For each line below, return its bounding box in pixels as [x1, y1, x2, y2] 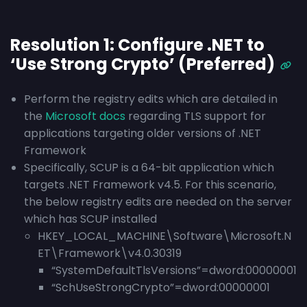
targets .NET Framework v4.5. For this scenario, [24, 177, 276, 193]
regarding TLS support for [125, 108, 266, 124]
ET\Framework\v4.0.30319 [38, 245, 182, 261]
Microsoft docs [45, 108, 125, 124]
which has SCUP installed [24, 211, 157, 227]
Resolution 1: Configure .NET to [10, 34, 265, 56]
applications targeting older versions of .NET [24, 125, 261, 141]
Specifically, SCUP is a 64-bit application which [24, 160, 274, 175]
